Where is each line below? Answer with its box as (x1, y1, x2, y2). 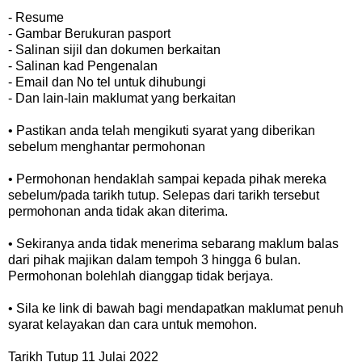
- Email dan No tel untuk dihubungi (8, 74, 206, 89)
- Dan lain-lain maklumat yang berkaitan (8, 90, 236, 105)
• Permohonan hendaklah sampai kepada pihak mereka (8, 171, 326, 186)
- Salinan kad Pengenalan (8, 58, 158, 73)
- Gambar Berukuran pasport (8, 26, 170, 40)
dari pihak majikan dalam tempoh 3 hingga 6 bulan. (8, 252, 301, 267)
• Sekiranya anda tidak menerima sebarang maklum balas (8, 236, 339, 250)
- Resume (8, 10, 64, 24)
